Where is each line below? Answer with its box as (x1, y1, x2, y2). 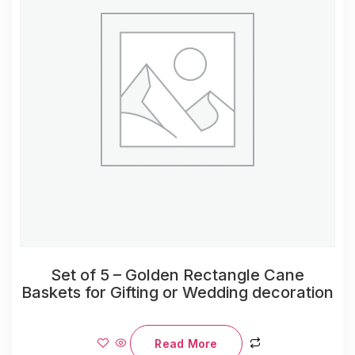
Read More (155, 337, 218, 351)
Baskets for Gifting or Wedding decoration (21, 283, 334, 303)
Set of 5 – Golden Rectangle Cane (51, 265, 304, 285)
